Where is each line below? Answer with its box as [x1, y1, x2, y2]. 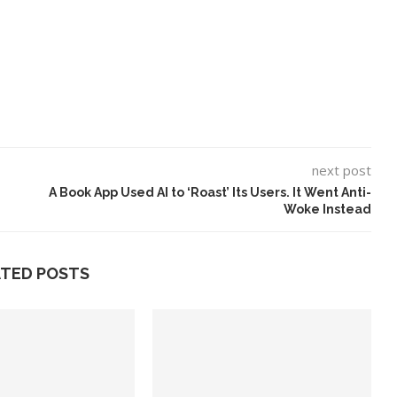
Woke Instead [283, 202, 371, 216]
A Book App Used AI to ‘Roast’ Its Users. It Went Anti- [48, 185, 371, 199]
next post [311, 161, 371, 179]
